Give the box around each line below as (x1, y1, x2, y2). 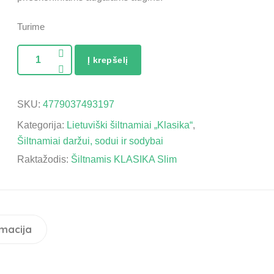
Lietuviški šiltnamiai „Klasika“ (66, 120, 193, 130)
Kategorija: (17, 120, 67, 130)
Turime (17, 22, 45, 32)
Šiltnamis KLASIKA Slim (70, 154, 177, 165)
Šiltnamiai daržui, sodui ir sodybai (17, 136, 163, 146)
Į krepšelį (87, 55, 128, 65)
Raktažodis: (17, 154, 71, 165)
